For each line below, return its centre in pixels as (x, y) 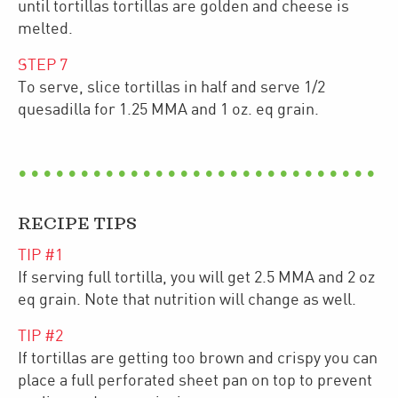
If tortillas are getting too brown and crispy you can (198, 358)
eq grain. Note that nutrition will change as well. (187, 299)
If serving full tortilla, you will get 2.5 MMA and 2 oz (196, 277)
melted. (45, 28)
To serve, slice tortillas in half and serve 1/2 (171, 87)
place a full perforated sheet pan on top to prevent (195, 380)
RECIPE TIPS (77, 224)
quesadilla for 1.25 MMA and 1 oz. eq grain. (168, 109)
